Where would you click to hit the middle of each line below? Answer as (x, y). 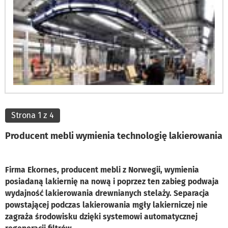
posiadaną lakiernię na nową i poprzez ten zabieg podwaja (112, 181)
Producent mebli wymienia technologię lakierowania (114, 136)
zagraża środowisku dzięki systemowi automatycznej (101, 216)
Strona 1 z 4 (33, 115)
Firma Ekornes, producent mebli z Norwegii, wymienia (102, 169)
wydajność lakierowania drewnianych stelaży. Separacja (107, 193)
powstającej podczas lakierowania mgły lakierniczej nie (106, 205)
